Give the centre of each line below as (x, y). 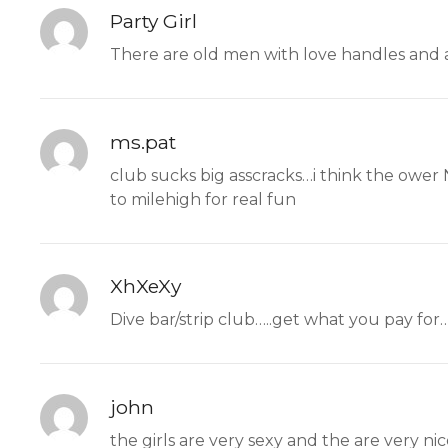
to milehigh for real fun (203, 199)
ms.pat (143, 141)
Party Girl (153, 20)
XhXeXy (145, 286)
